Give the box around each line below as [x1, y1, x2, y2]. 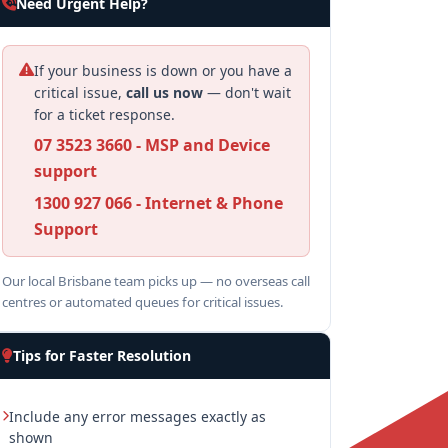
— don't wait [203, 83, 291, 102]
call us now [126, 83, 203, 102]
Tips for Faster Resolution [13, 346, 191, 365]
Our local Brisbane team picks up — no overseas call [2, 272, 310, 290]
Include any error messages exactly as [9, 407, 266, 426]
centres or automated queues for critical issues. [2, 293, 284, 311]
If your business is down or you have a [34, 61, 292, 80]
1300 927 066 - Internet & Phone [34, 192, 283, 214]
